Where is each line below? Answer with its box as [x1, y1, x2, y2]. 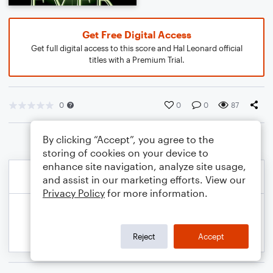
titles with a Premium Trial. [88, 55, 185, 65]
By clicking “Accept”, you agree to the [43, 133, 214, 145]
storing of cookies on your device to [43, 147, 208, 158]
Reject [133, 231, 155, 241]
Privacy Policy [43, 187, 105, 199]
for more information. [105, 187, 208, 199]
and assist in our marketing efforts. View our [43, 174, 246, 185]
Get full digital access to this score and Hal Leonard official [30, 43, 243, 53]
